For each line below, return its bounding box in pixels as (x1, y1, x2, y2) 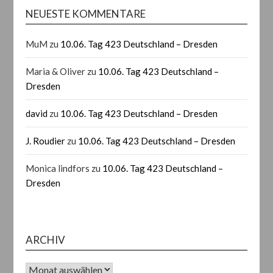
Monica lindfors (26, 162, 90, 174)
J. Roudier (26, 135, 66, 146)
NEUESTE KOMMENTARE (26, 7, 146, 20)
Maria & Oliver (26, 65, 86, 77)
